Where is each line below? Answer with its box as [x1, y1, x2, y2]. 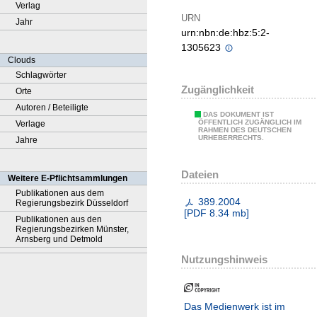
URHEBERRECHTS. [198, 134, 264, 142]
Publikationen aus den [16, 214, 102, 224]
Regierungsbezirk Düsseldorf [16, 198, 128, 208]
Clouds [8, 55, 35, 65]
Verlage [16, 119, 45, 129]
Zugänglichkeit [181, 83, 254, 96]
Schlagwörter [16, 70, 67, 80]
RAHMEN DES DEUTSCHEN [198, 126, 292, 134]
